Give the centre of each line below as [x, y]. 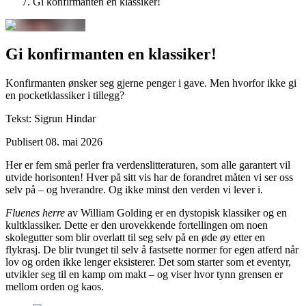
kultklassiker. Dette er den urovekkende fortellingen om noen [137, 225]
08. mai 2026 [74, 141]
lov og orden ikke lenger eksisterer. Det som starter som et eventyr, [148, 262]
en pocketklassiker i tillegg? [65, 95]
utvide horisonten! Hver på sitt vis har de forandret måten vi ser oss [149, 177]
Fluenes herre [35, 212]
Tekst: [18, 118]
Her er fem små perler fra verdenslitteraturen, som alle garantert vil [148, 165]
